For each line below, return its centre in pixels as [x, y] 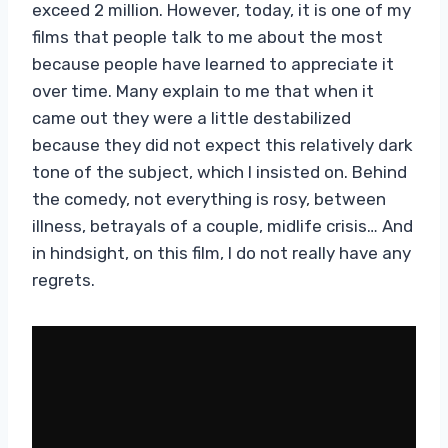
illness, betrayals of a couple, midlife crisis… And [222, 225]
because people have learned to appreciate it [213, 63]
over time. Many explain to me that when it [203, 90]
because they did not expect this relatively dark [222, 144]
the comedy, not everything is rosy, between [209, 198]
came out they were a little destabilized [191, 117]
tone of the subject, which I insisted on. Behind [219, 171]
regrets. [63, 279]
